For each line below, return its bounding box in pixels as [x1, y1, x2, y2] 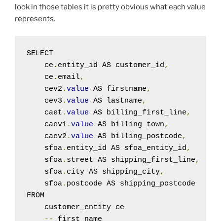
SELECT [27, 49, 53, 58]
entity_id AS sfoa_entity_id [67, 144, 186, 152]
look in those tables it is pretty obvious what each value [15, 2, 206, 11]
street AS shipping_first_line [67, 155, 195, 164]
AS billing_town [93, 120, 164, 129]
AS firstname [89, 84, 147, 93]
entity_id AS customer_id [58, 61, 164, 70]
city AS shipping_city [67, 167, 160, 176]
